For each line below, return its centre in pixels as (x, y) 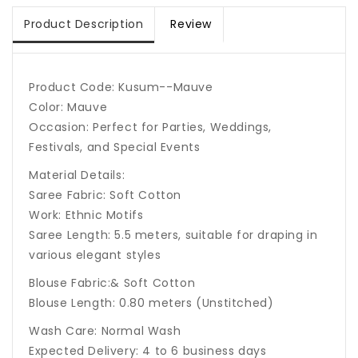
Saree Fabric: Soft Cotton (105, 195)
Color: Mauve (68, 107)
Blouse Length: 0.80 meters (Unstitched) (151, 303)
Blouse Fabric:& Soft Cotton (112, 283)
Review (191, 24)
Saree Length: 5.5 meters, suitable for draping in (173, 235)
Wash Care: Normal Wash (105, 331)
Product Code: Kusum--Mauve (121, 88)
